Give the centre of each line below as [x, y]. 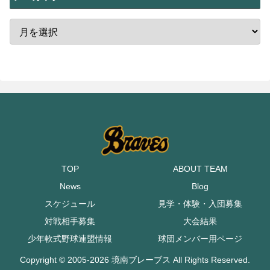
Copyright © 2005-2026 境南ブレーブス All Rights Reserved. [135, 260]
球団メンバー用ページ [200, 239]
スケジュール [70, 204]
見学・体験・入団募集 [200, 204]
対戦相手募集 [70, 221]
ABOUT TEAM [200, 169]
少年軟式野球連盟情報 [70, 239]
